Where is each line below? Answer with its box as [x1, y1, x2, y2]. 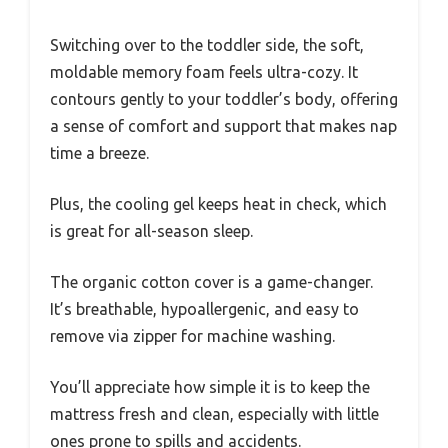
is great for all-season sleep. [50, 221, 253, 240]
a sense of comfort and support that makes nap [50, 116, 397, 135]
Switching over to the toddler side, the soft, [50, 35, 364, 54]
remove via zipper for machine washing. [50, 326, 335, 345]
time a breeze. [50, 143, 149, 162]
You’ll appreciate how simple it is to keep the [50, 377, 370, 396]
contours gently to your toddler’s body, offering [50, 89, 398, 108]
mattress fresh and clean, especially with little [50, 404, 379, 423]
